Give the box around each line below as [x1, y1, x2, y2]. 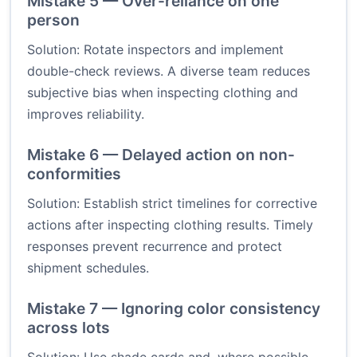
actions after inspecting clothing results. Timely [27, 217, 313, 233]
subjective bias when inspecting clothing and [27, 84, 298, 101]
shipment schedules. [27, 260, 149, 277]
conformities [27, 164, 121, 184]
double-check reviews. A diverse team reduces [27, 63, 310, 80]
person [27, 10, 80, 30]
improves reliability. [27, 106, 144, 123]
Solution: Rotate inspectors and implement [27, 41, 284, 58]
